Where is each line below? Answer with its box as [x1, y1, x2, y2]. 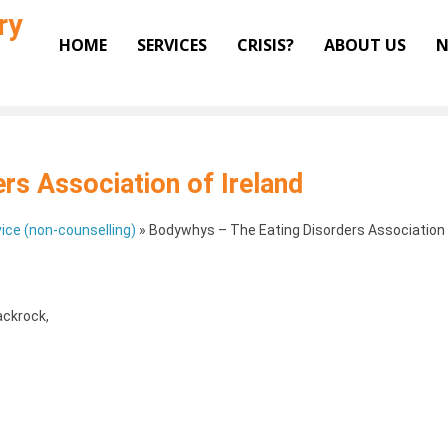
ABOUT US [324, 34, 406, 56]
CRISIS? [237, 34, 294, 56]
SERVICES [137, 34, 207, 56]
